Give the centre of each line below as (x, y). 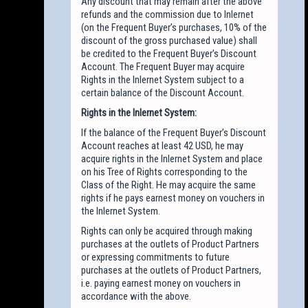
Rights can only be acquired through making (167, 231)
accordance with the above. (136, 296)
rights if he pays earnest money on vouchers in (173, 198)
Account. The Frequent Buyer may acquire (163, 66)
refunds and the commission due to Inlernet (168, 14)
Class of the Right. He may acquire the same (169, 185)
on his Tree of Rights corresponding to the (165, 172)
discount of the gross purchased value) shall (169, 40)
